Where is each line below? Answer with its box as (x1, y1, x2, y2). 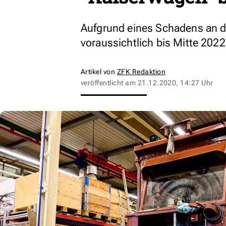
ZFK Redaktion (117, 68, 166, 76)
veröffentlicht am (81, 79, 138, 87)
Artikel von (81, 68, 117, 76)
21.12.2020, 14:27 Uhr (137, 79, 213, 87)
